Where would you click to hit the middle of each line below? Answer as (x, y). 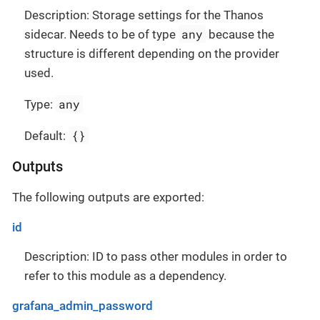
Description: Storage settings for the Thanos (144, 15)
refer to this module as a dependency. (125, 276)
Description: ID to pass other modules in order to (156, 257)
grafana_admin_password (82, 306)
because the (240, 35)
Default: (46, 136)
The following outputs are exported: (108, 197)
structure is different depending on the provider (152, 54)
